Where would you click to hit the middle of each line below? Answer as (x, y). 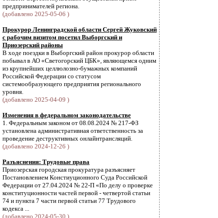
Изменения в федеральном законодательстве (67, 115)
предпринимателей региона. (41, 6)
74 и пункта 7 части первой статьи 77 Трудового (69, 201)
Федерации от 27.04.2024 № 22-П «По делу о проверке (78, 185)
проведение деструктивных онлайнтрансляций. (67, 138)
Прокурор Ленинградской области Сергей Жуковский (80, 29)
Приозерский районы (33, 45)
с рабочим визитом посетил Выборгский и (62, 37)
